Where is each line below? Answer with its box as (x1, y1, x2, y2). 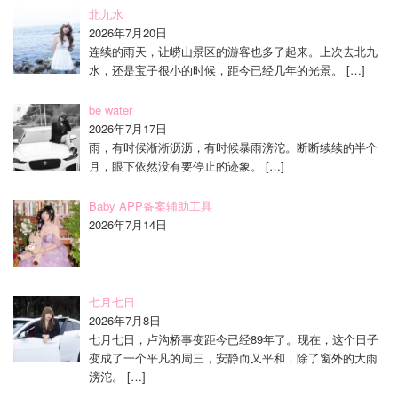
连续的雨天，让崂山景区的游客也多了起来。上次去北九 (88, 42, 378, 60)
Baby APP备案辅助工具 (88, 196, 212, 214)
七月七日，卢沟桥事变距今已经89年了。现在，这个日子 (88, 330, 378, 347)
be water (88, 100, 132, 118)
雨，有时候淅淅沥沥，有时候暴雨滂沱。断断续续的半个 (88, 138, 378, 155)
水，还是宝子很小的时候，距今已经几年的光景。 (88, 60, 343, 78)
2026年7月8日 (88, 311, 161, 329)
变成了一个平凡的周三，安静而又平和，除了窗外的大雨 (88, 348, 378, 366)
